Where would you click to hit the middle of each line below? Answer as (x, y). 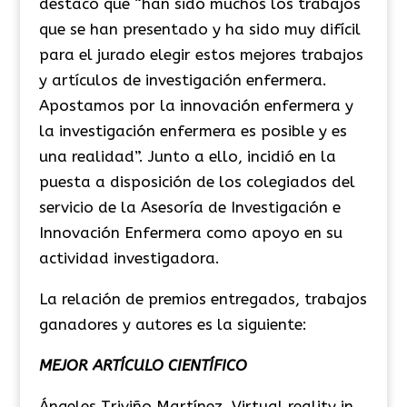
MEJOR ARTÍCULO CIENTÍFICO (143, 365)
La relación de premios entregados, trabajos (203, 298)
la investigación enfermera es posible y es (193, 130)
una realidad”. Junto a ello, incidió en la (187, 156)
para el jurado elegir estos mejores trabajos (201, 54)
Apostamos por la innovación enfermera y (196, 105)
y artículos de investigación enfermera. (183, 79)
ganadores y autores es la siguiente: (173, 324)
